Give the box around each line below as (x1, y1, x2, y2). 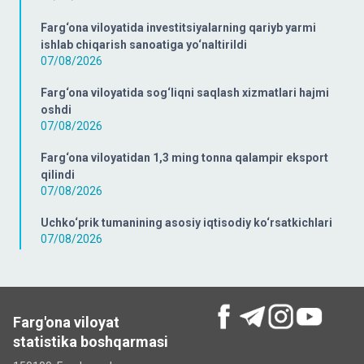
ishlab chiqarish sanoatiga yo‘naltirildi (41, 38, 247, 52)
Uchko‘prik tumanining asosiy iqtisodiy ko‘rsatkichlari (41, 216, 332, 230)
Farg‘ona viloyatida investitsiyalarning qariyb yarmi (41, 21, 316, 35)
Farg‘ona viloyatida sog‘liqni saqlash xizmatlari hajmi (41, 86, 329, 100)
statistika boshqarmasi (13, 332, 168, 350)
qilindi (41, 168, 75, 182)
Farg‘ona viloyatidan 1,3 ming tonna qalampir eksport (41, 151, 328, 165)
